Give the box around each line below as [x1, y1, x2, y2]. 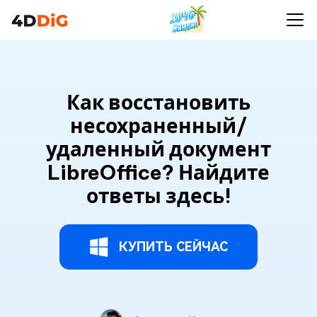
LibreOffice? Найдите [47, 160, 270, 185]
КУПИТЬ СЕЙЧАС [119, 239, 228, 254]
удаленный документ [46, 137, 271, 161]
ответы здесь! [86, 183, 231, 208]
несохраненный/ [70, 113, 247, 138]
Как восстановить [67, 90, 250, 115]
